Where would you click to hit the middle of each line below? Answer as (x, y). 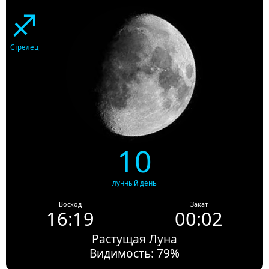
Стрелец (24, 47)
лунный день (134, 183)
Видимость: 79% (134, 253)
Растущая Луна (134, 239)
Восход (70, 204)
